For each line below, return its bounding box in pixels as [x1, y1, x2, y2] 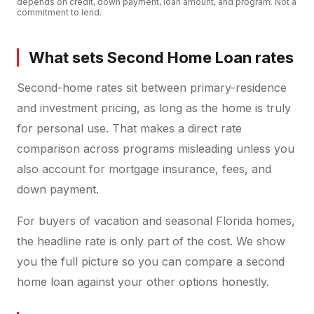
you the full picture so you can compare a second [17, 254, 285, 268]
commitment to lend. [17, 6, 102, 18]
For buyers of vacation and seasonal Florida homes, [17, 213, 295, 228]
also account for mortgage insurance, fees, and [17, 161, 271, 176]
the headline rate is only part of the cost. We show [17, 233, 285, 248]
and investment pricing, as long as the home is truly [17, 100, 291, 115]
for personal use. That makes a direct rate [17, 121, 242, 135]
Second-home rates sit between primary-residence [17, 80, 287, 95]
